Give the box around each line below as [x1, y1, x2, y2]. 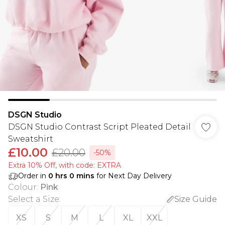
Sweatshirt [8, 134, 53, 144]
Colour [8, 182, 37, 192]
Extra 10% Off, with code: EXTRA [8, 161, 121, 170]
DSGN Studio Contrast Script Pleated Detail [8, 122, 191, 132]
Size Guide [174, 194, 217, 204]
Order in [18, 171, 48, 180]
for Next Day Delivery [94, 171, 172, 180]
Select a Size [8, 194, 59, 204]
